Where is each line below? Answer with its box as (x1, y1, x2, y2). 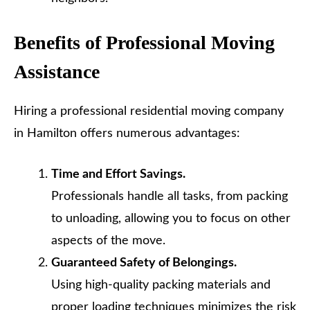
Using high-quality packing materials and (51, 278, 271, 291)
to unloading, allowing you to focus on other (51, 212, 291, 225)
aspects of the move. (51, 234, 165, 247)
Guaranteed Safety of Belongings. (51, 256, 237, 269)
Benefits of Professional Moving (14, 31, 275, 53)
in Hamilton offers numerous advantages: (14, 127, 240, 140)
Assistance (14, 60, 100, 82)
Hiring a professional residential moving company (14, 104, 284, 118)
